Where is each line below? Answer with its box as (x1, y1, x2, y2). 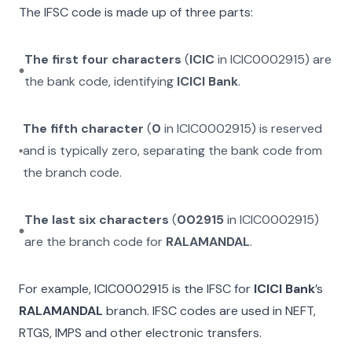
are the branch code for (24, 233, 167, 250)
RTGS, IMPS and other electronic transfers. (19, 324, 262, 341)
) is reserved (251, 120, 323, 137)
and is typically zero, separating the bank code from (23, 142, 323, 159)
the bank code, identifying (24, 73, 178, 90)
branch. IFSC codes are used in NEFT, (103, 302, 316, 319)
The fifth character (23, 120, 145, 137)
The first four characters (24, 51, 182, 68)
